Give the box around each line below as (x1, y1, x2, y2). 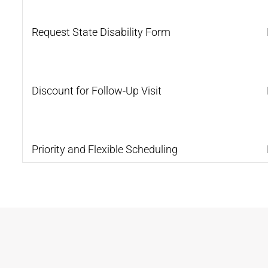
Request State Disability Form (32, 25, 170, 38)
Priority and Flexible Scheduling (32, 142, 178, 156)
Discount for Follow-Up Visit (32, 84, 162, 97)
